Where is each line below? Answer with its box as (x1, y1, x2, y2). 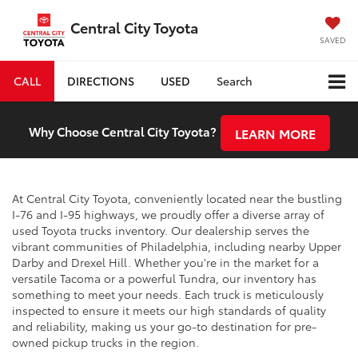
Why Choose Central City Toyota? (28, 122, 217, 141)
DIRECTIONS (67, 72, 134, 89)
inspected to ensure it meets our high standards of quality (12, 301, 326, 318)
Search (217, 72, 253, 89)
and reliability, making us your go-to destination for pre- (12, 317, 316, 334)
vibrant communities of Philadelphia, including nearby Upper (12, 237, 341, 254)
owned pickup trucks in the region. (12, 333, 199, 350)
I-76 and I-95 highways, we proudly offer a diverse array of (12, 205, 324, 222)
